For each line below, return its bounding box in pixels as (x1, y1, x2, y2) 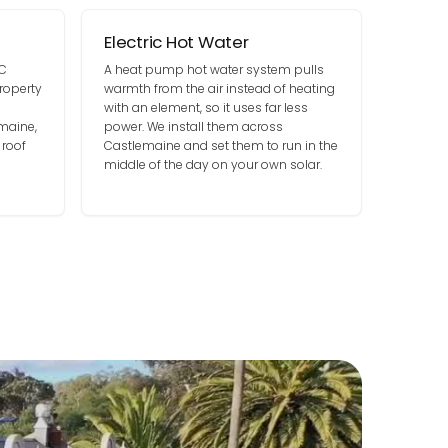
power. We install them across (104, 118, 284, 135)
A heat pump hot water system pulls (104, 61, 325, 78)
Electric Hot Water (104, 30, 249, 54)
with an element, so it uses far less (104, 99, 309, 116)
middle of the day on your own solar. (104, 156, 323, 173)
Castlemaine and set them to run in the (104, 137, 339, 154)
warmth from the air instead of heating (104, 80, 336, 97)
